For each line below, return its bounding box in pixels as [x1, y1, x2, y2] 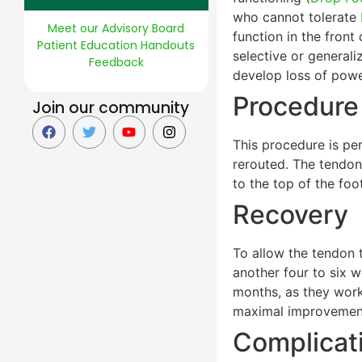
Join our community [32, 97, 189, 119]
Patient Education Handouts [37, 37, 196, 53]
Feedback [88, 54, 144, 70]
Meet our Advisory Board [48, 20, 185, 36]
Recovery [232, 199, 348, 230]
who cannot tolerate [232, 9, 360, 25]
